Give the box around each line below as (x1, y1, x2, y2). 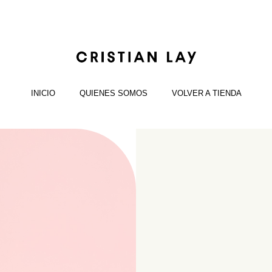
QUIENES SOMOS (79, 88, 148, 98)
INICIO (30, 88, 55, 98)
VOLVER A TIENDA (171, 88, 242, 98)
